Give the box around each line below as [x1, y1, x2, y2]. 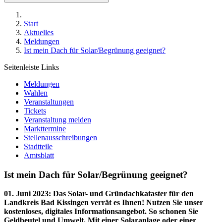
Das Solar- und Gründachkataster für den [53, 189, 194, 198]
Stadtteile [24, 142, 53, 151]
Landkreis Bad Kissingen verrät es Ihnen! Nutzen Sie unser [4, 198, 203, 207]
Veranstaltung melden [24, 115, 91, 124]
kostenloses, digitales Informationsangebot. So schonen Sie [4, 207, 198, 216]
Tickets [24, 107, 46, 115]
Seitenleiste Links [4, 63, 59, 71]
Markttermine [24, 124, 66, 133]
